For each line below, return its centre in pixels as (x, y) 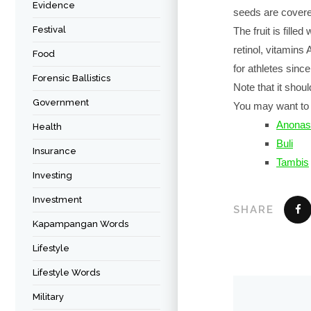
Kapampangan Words (81, 224)
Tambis (293, 162)
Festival (49, 30)
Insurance (54, 151)
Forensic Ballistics (72, 78)
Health (47, 127)
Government (61, 102)
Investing (52, 175)
